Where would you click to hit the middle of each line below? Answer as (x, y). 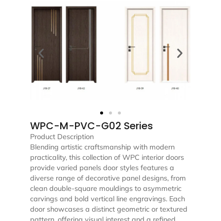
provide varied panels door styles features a (102, 168)
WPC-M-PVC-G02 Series (91, 126)
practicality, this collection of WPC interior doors (107, 158)
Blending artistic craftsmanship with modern (102, 147)
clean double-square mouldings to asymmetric (106, 189)
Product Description (62, 137)
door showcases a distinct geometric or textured (109, 209)
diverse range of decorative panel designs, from (108, 178)
